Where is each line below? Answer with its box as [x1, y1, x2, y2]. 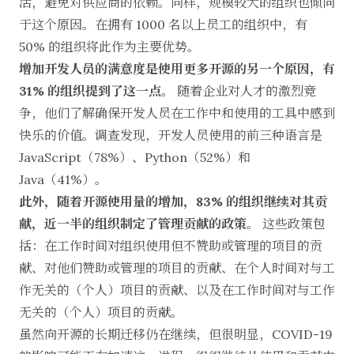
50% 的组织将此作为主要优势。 [19, 39, 200, 55]
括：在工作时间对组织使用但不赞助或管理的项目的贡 [19, 238, 322, 254]
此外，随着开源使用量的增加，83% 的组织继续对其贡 [19, 194, 327, 210]
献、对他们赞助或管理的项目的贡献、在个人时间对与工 [19, 260, 335, 277]
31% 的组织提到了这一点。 [19, 83, 174, 100]
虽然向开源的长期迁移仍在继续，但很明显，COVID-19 [19, 326, 333, 343]
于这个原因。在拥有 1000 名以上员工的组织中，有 [19, 17, 307, 33]
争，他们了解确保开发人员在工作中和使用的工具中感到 [19, 105, 335, 122]
